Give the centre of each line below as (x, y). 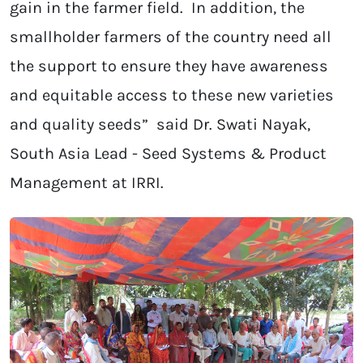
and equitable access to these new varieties (172, 95)
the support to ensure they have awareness (169, 66)
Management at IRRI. (87, 182)
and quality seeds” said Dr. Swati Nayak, (160, 124)
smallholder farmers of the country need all (171, 36)
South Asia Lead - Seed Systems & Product (168, 153)
